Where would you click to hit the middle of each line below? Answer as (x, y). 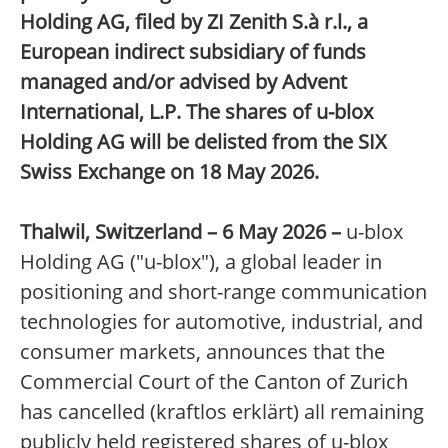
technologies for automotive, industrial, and (221, 321)
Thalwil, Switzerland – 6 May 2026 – (180, 231)
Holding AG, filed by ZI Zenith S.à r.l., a (194, 21)
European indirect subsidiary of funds (193, 51)
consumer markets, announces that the (202, 351)
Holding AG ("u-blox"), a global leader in (201, 261)
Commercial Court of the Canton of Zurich (214, 381)
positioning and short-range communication (223, 291)
